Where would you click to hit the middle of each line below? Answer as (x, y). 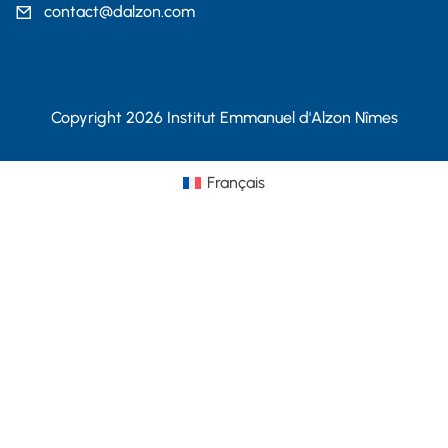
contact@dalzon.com (119, 12)
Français (236, 183)
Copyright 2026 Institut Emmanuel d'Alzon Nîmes (224, 118)
